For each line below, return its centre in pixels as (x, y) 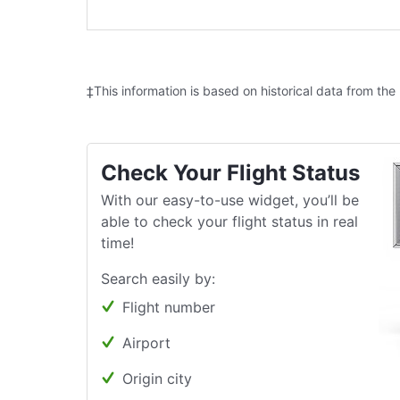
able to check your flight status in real (229, 221)
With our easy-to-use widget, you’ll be (230, 200)
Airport (146, 343)
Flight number (169, 307)
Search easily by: (158, 279)
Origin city (157, 379)
